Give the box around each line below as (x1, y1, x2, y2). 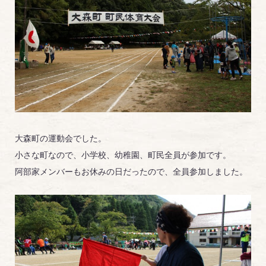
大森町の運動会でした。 (15, 133, 106, 143)
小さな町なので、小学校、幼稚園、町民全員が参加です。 (15, 150, 231, 160)
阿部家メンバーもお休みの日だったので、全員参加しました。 (15, 166, 248, 176)
